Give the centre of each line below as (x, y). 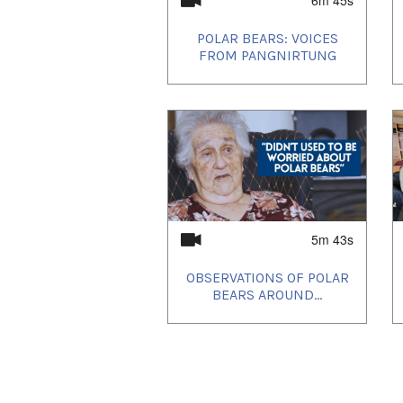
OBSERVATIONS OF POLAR (267, 278)
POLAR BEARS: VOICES (267, 39)
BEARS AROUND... (267, 295)
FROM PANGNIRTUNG (267, 56)
